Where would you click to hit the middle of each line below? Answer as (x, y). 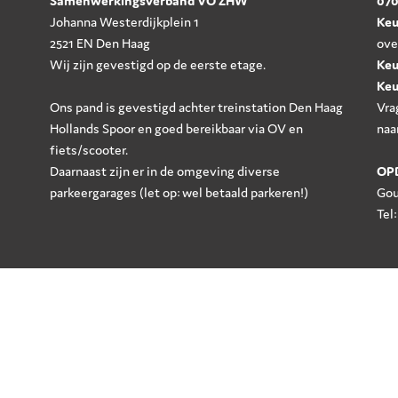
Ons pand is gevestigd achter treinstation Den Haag (197, 107)
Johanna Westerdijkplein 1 (125, 22)
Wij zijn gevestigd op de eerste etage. (158, 64)
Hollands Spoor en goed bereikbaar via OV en (177, 128)
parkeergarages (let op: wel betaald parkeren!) (179, 192)
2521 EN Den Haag (100, 43)
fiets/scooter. (89, 150)
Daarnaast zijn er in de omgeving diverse (165, 171)
